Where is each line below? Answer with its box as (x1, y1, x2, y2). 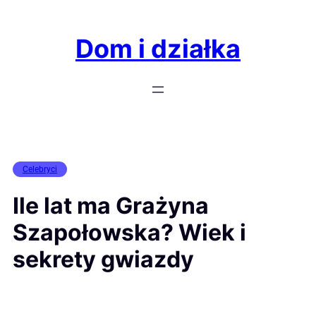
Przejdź (5, 5, 52, 22)
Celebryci (23, 164, 57, 175)
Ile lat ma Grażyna (13, 191, 209, 219)
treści (5, 39, 40, 56)
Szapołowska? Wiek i (13, 218, 246, 246)
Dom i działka (75, 33, 241, 65)
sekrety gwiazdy (13, 245, 194, 273)
